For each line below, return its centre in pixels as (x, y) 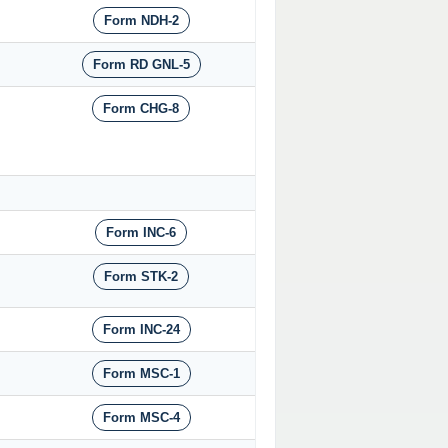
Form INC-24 (141, 330)
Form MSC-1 (141, 374)
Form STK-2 (141, 277)
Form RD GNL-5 (141, 65)
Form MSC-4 (141, 418)
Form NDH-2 (141, 21)
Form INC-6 (141, 233)
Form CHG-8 (141, 109)
